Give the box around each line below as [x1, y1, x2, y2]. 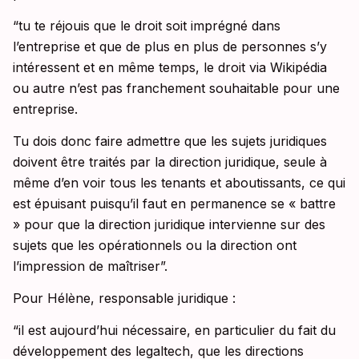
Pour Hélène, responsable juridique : [13, 290, 236, 307]
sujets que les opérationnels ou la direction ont [13, 237, 296, 254]
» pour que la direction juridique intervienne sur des [13, 216, 325, 233]
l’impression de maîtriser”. [13, 258, 167, 275]
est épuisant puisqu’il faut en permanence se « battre [13, 196, 336, 212]
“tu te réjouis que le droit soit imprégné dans [13, 18, 280, 34]
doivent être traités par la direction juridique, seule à [13, 154, 327, 171]
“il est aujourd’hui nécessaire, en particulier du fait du [13, 322, 336, 339]
